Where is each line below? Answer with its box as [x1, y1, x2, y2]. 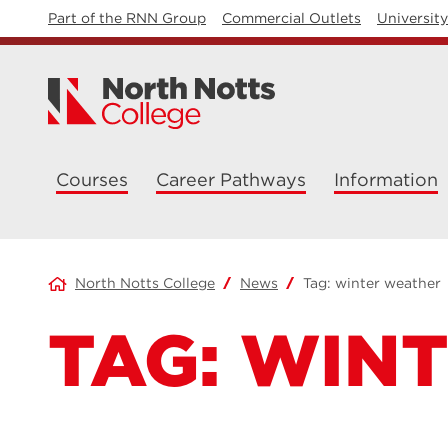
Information [334, 169, 438, 190]
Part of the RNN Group [48, 10, 206, 26]
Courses [56, 169, 128, 190]
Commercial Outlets [222, 10, 361, 26]
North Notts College [75, 275, 215, 291]
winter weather [335, 275, 441, 291]
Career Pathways [156, 169, 306, 190]
